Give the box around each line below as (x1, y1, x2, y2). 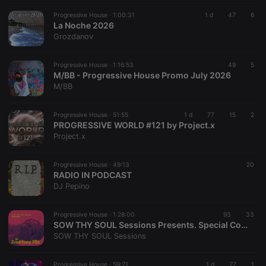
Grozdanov (53, 32, 93, 41)
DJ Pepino (53, 182, 90, 191)
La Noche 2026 (53, 20, 114, 30)
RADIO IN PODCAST (53, 170, 132, 180)
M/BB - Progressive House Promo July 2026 (53, 70, 231, 80)
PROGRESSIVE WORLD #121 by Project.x (53, 120, 215, 130)
